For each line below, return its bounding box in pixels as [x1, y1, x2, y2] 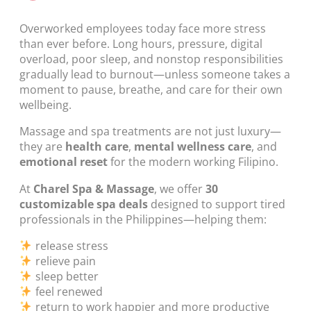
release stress [32, 238, 108, 253]
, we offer [154, 180, 205, 196]
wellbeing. [19, 97, 72, 113]
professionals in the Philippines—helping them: [19, 211, 267, 227]
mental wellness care [134, 139, 251, 155]
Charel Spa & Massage [33, 180, 154, 196]
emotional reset [19, 154, 108, 170]
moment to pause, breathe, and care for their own [19, 82, 283, 98]
